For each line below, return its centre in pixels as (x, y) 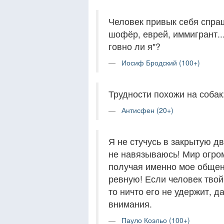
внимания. (130, 204)
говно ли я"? (134, 46)
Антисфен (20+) (147, 110)
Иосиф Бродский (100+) (161, 62)
